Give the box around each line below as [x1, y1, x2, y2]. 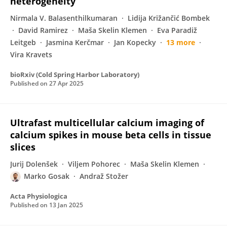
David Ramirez [18, 25, 68, 35]
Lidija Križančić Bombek [128, 13, 210, 23]
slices [10, 141, 35, 153]
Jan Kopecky [114, 37, 156, 47]
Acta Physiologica [10, 192, 67, 201]
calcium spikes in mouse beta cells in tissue [10, 129, 211, 141]
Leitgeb [10, 37, 36, 47]
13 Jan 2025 [49, 201, 83, 209]
